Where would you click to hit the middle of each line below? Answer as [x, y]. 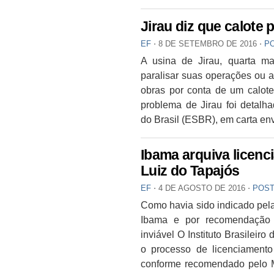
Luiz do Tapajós [190, 171]
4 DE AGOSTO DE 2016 [202, 188]
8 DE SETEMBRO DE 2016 [208, 43]
